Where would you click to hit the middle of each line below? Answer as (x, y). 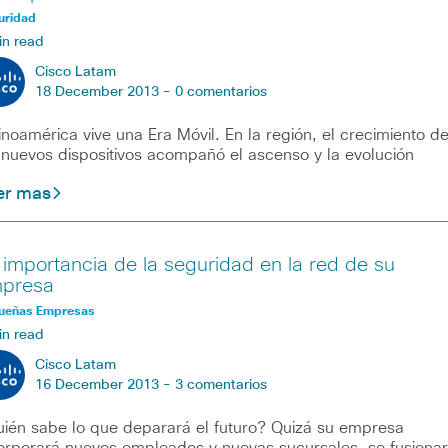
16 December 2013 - (104, 385)
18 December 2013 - (104, 92)
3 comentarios (220, 385)
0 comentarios (220, 92)
